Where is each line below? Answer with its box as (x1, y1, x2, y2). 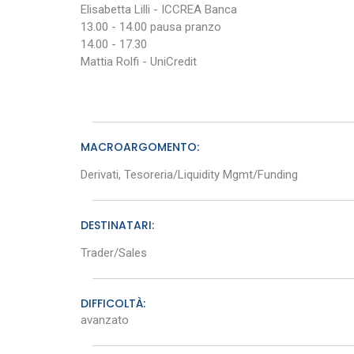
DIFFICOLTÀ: (81, 296, 145, 311)
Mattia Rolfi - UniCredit (81, 55, 197, 69)
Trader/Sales (81, 246, 147, 260)
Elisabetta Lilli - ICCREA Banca (81, 2, 237, 17)
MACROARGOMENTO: (81, 139, 199, 155)
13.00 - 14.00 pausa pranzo (81, 20, 221, 34)
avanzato (81, 313, 129, 327)
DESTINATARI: (81, 217, 154, 233)
